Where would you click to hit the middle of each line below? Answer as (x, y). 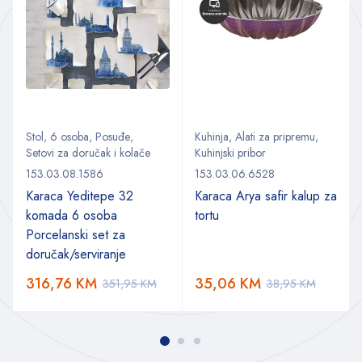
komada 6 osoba (72, 215)
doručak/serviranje (76, 254)
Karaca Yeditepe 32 (80, 196)
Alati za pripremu (275, 136)
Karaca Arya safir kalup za (266, 196)
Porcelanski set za (76, 234)
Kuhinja (212, 136)
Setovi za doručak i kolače (88, 152)
